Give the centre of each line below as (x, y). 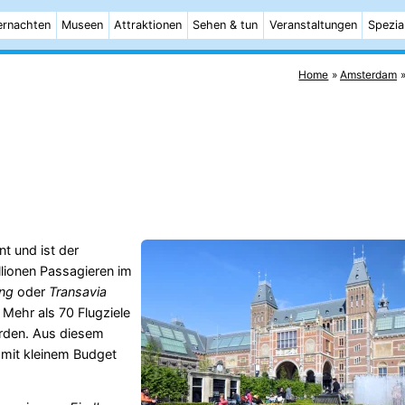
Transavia (77, 291)
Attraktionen (148, 25)
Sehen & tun (226, 25)
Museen (83, 25)
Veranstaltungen (313, 25)
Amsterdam (369, 74)
